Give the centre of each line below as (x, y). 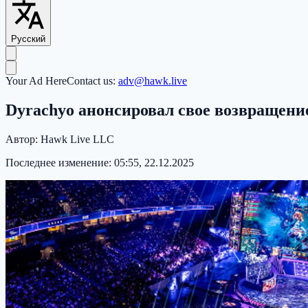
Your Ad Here (36, 81)
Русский (28, 39)
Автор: (23, 139)
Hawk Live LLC (77, 139)
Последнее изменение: (60, 162)
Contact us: (92, 81)
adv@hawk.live (153, 81)
